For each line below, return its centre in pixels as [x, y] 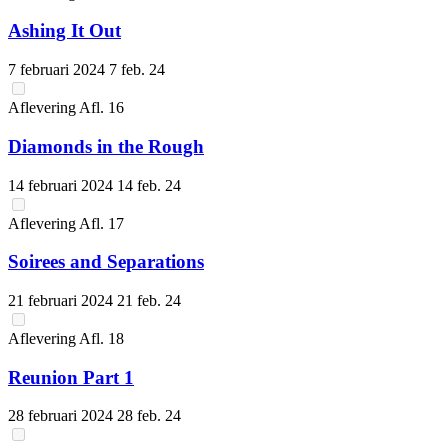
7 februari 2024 [58, 70]
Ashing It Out [64, 31]
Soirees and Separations [106, 262]
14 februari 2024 [62, 185]
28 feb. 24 [149, 416]
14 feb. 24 [149, 185]
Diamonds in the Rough [106, 146]
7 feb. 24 [137, 70]
